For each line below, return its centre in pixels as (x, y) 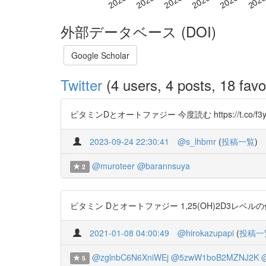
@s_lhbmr (197, 142)
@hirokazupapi (206, 233)
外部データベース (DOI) (138, 31)
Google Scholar (100, 56)
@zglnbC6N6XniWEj (130, 257)
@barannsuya (163, 166)
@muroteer (113, 166)
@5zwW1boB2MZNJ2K (215, 257)
